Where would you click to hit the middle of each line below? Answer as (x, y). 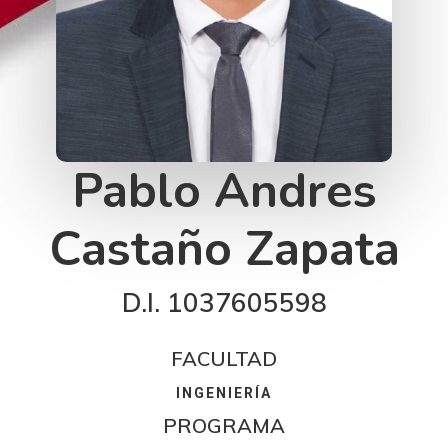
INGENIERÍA (224, 393)
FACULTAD (224, 359)
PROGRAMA (224, 426)
